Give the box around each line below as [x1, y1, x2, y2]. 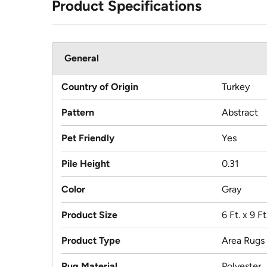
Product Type [61, 235, 120, 247]
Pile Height [61, 158, 110, 170]
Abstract [222, 107, 258, 119]
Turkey [222, 81, 250, 93]
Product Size [61, 209, 117, 221]
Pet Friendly [61, 132, 114, 144]
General [64, 52, 99, 64]
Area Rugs [222, 235, 265, 247]
